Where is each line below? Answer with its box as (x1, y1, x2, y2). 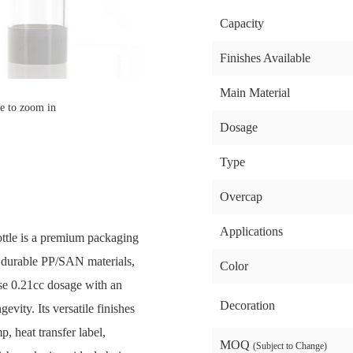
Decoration (220, 299, 275, 312)
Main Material (220, 86, 290, 99)
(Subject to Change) (253, 340, 327, 351)
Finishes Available (220, 51, 310, 65)
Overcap (220, 190, 262, 203)
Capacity (220, 17, 264, 30)
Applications (220, 225, 283, 238)
